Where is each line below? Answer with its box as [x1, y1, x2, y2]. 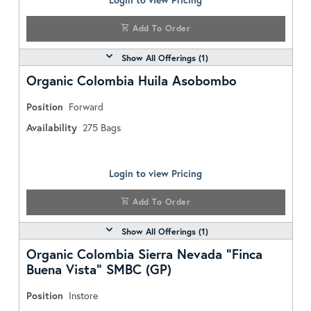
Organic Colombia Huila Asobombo [26, 72, 237, 89]
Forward [68, 100, 103, 113]
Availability [26, 121, 77, 134]
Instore [68, 289, 98, 302]
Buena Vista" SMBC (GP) [26, 260, 171, 278]
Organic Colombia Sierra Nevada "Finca [26, 245, 262, 262]
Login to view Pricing [109, 167, 202, 180]
